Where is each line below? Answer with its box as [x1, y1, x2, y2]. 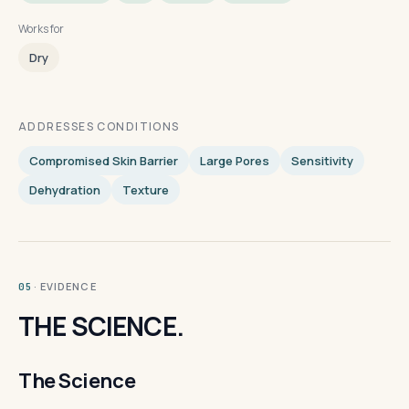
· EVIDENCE [33, 279, 97, 293]
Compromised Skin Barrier [29, 152, 178, 169]
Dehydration [29, 182, 100, 198]
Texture [122, 182, 169, 198]
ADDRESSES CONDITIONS [18, 119, 180, 134]
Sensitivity [291, 152, 353, 169]
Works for [18, 21, 64, 37]
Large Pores [200, 152, 269, 169]
